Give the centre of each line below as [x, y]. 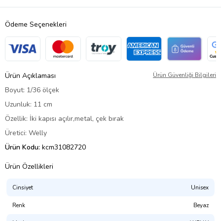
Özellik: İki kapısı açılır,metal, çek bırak [64, 118]
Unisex [200, 187]
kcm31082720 [64, 147]
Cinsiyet [23, 187]
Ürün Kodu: [23, 147]
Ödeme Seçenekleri [36, 24]
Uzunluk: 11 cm [29, 104]
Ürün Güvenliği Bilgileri [184, 75]
